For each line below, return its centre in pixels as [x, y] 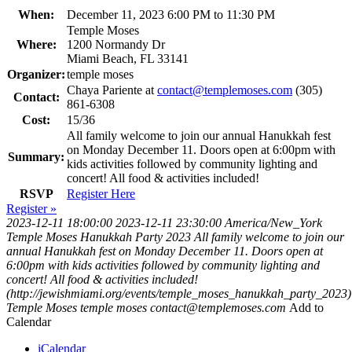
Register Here [101, 194]
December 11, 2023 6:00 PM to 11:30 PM [171, 15]
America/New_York [273, 223]
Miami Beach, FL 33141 [128, 59]
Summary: [36, 157]
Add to [306, 308]
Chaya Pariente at [112, 90]
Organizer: [36, 75]
